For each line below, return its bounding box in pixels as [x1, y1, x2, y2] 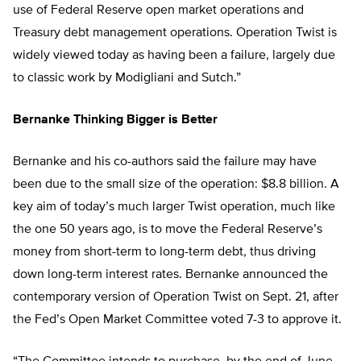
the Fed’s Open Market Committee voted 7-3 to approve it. [13, 313, 342, 327]
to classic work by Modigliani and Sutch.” [13, 72, 241, 85]
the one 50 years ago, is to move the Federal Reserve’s [13, 223, 322, 237]
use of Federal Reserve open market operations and [13, 4, 304, 18]
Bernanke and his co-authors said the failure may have [13, 156, 317, 169]
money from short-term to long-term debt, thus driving [13, 246, 316, 259]
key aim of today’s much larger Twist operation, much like [13, 201, 335, 214]
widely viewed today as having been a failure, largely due [13, 49, 335, 63]
